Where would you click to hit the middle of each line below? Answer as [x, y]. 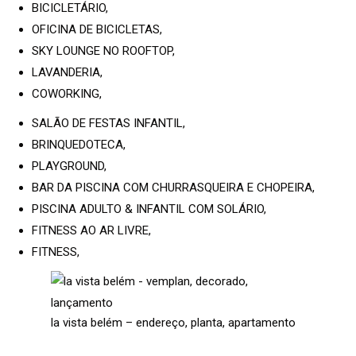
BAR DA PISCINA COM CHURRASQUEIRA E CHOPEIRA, [173, 187]
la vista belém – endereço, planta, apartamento [173, 322]
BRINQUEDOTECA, [79, 144]
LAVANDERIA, [67, 72]
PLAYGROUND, [69, 166]
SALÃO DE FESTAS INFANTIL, [108, 123]
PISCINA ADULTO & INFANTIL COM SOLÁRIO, [149, 209]
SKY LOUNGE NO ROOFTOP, [103, 50]
